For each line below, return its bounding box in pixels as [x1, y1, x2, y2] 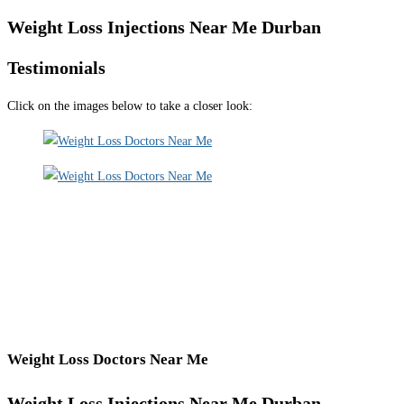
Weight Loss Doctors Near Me [7, 351, 208, 369]
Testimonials [7, 57, 106, 78]
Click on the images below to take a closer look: [7, 99, 252, 114]
